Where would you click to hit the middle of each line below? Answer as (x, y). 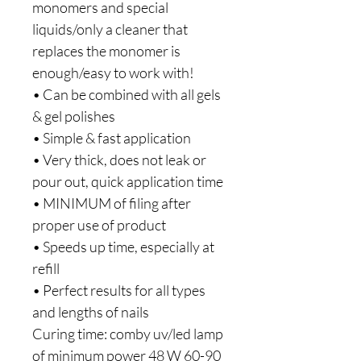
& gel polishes (74, 116)
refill (46, 268)
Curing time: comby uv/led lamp (128, 334)
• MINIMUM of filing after (112, 203)
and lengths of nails (91, 312)
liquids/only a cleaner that (110, 29)
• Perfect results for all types (119, 290)
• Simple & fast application (112, 138)
